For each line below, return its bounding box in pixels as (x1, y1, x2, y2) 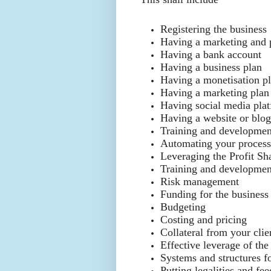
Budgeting (160, 200, 206, 213)
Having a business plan (160, 60, 262, 73)
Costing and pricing (160, 213, 247, 226)
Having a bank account (160, 48, 264, 60)
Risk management (160, 175, 242, 188)
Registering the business (160, 22, 270, 35)
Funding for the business (160, 188, 269, 200)
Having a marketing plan (160, 86, 269, 99)
